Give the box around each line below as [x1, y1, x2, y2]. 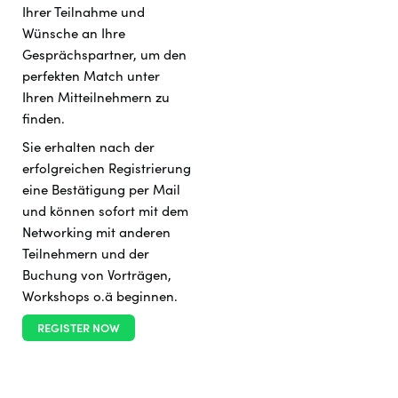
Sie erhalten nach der [22, 139, 155, 155]
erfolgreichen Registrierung [22, 160, 191, 177]
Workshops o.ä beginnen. [22, 288, 178, 305]
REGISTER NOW [37, 320, 120, 336]
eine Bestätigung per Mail [22, 181, 180, 198]
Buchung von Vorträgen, [22, 267, 171, 283]
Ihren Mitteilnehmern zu [22, 89, 170, 106]
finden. [22, 110, 65, 127]
